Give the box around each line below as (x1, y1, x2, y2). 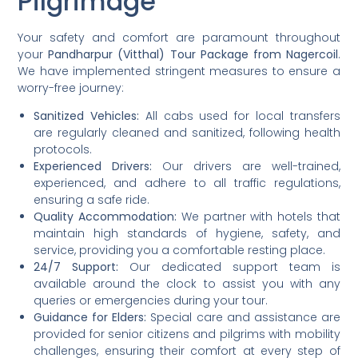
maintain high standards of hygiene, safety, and (34, 225, 340, 242)
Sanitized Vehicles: (34, 108, 140, 125)
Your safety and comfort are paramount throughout (18, 29, 340, 46)
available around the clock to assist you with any (34, 276, 340, 292)
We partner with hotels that (177, 209, 340, 225)
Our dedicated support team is (118, 259, 340, 276)
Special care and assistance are (146, 309, 340, 326)
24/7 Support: (34, 259, 119, 276)
